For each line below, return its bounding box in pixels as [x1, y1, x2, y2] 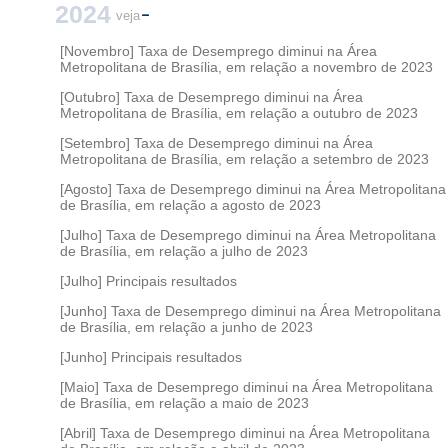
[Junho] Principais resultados [60, 348, 242, 365]
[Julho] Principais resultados [60, 272, 237, 289]
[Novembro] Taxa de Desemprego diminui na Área [60, 42, 377, 59]
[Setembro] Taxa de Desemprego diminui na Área [60, 134, 373, 151]
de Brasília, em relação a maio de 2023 [60, 394, 309, 411]
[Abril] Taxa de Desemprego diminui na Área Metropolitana [60, 424, 430, 441]
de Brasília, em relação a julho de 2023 [60, 242, 308, 259]
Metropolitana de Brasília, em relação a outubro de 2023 [60, 104, 418, 121]
